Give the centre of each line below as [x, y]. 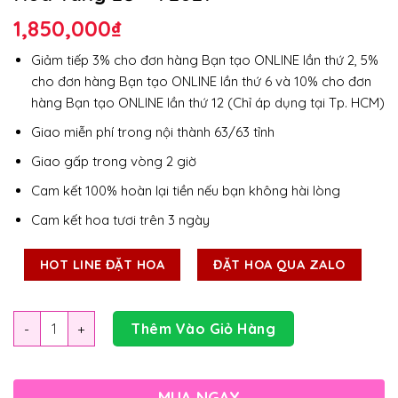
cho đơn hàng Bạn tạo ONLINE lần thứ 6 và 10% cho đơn [201, 82]
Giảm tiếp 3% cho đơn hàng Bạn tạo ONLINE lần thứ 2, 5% [204, 60]
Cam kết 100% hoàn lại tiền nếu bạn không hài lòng [185, 191]
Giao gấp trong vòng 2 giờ [113, 162]
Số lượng [40, 320]
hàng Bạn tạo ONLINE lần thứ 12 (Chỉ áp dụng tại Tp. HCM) [207, 103]
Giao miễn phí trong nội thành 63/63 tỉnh [152, 132]
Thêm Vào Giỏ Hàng [203, 329]
